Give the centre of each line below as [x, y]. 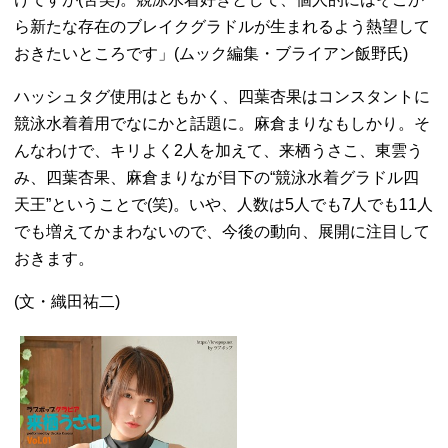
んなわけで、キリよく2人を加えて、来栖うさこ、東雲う [219, 150]
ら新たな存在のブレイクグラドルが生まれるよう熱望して [222, 26]
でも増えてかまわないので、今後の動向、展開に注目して [222, 231]
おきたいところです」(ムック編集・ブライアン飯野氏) [211, 53]
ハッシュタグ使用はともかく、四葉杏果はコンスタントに [222, 96]
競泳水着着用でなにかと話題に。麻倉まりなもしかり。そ [222, 123]
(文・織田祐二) [67, 301]
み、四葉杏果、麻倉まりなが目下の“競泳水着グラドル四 [217, 177]
